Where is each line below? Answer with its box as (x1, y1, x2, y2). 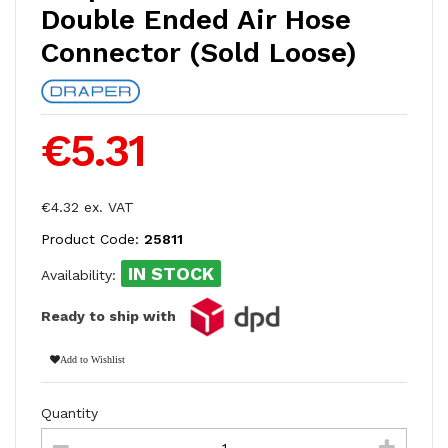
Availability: (41, 266, 121, 283)
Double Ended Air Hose (41, 3, 351, 37)
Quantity (41, 404, 98, 421)
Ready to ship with (41, 307, 180, 324)
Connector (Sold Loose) (41, 36, 357, 70)
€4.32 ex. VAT (41, 199, 134, 216)
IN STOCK (128, 262, 215, 284)
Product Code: (41, 231, 144, 248)
